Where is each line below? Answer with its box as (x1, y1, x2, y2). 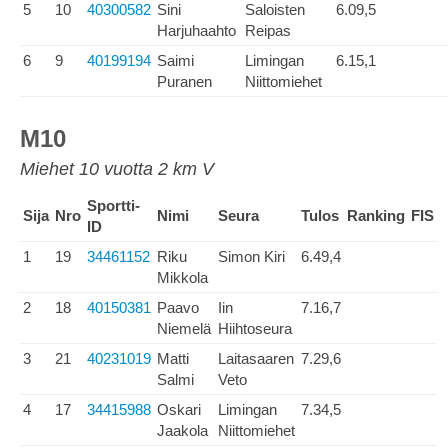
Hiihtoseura (218, 320, 292, 337)
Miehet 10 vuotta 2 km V (20, 159, 214, 179)
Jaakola (157, 422, 208, 439)
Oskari (157, 401, 201, 418)
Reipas (245, 22, 291, 39)
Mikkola (157, 269, 208, 286)
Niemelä (157, 320, 211, 337)
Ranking (347, 207, 405, 224)
